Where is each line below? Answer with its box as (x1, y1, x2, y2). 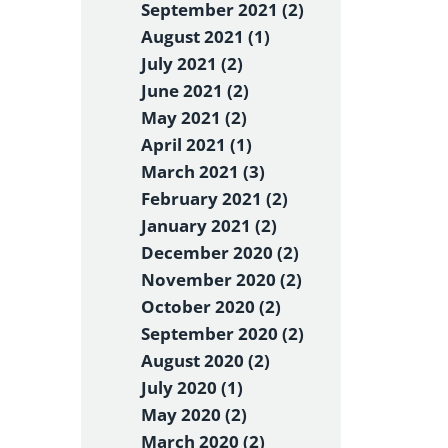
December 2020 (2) (141, 241, 299, 264)
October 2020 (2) (141, 295, 281, 318)
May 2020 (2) (141, 403, 247, 426)
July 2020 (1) (141, 376, 243, 399)
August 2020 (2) (141, 349, 270, 372)
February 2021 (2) (141, 187, 288, 210)
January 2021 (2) (141, 214, 277, 237)
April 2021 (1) (141, 133, 252, 156)
